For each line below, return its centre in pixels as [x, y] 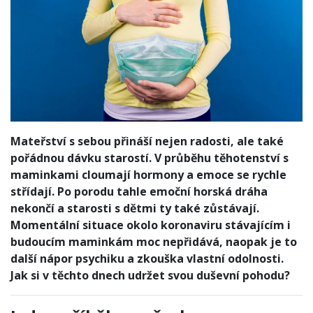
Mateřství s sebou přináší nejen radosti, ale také [147, 141]
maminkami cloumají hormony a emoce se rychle [148, 174]
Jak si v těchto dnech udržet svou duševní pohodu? [150, 275]
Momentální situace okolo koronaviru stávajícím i [151, 225]
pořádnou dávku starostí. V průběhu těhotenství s [150, 158]
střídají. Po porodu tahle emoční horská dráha [139, 191]
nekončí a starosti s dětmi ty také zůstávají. [135, 208]
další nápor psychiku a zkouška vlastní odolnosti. [147, 258]
